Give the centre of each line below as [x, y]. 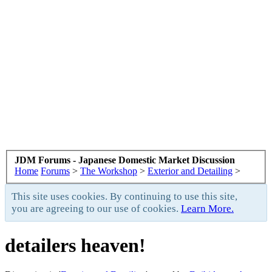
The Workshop [109, 171]
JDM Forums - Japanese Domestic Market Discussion [125, 160]
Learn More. [207, 208]
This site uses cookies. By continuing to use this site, [124, 196]
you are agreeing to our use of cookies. [96, 208]
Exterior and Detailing [190, 171]
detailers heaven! [75, 245]
